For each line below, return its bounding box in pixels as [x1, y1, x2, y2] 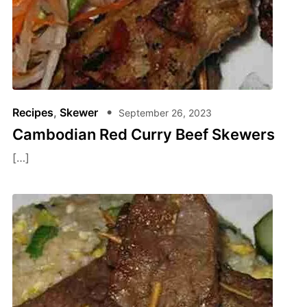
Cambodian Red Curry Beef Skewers [12, 125, 275, 143]
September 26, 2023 [118, 107, 212, 119]
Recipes [12, 106, 53, 119]
